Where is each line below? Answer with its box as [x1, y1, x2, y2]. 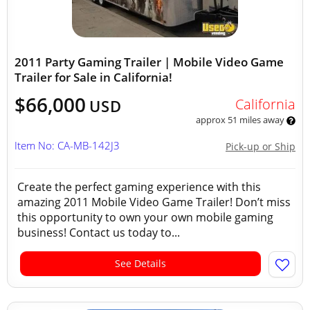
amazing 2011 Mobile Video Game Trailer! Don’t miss [17, 194, 291, 210]
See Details [115, 257, 166, 270]
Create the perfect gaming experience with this [17, 179, 261, 194]
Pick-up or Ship [226, 140, 295, 153]
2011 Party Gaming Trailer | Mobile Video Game [15, 54, 284, 70]
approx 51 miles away [195, 113, 286, 126]
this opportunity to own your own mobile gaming [17, 210, 273, 225]
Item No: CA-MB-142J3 [15, 138, 120, 152]
